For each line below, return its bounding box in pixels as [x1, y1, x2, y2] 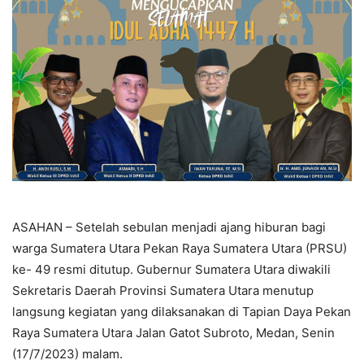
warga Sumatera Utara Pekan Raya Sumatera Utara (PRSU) [12, 240, 347, 256]
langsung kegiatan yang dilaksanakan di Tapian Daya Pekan [12, 303, 351, 319]
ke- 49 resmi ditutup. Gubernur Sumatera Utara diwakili [12, 261, 331, 277]
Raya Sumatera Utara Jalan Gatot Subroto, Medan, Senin [12, 324, 335, 340]
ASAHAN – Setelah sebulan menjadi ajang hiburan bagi [12, 219, 326, 235]
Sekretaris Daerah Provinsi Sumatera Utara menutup [12, 282, 314, 298]
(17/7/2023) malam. [12, 345, 123, 362]
